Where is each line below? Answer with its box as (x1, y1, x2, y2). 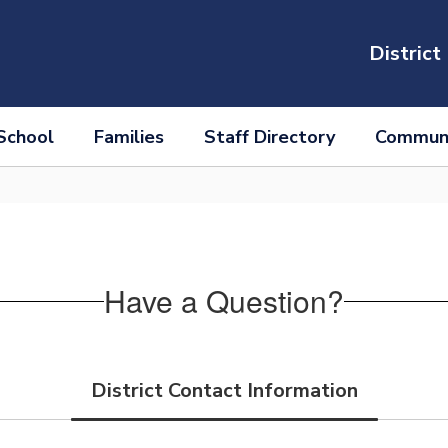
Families (93, 125, 164, 149)
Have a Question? (104, 279, 344, 322)
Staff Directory (203, 125, 335, 149)
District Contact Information (90, 376, 358, 404)
